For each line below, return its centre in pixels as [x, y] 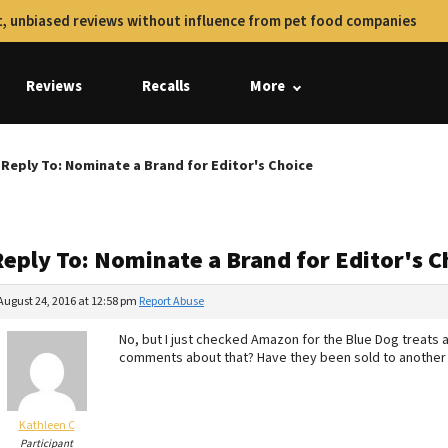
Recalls [166, 86]
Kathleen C [46, 425]
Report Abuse [171, 301]
